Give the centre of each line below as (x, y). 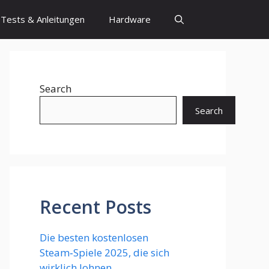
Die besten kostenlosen (94, 237)
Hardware (130, 19)
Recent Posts (95, 207)
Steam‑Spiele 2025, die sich (104, 252)
